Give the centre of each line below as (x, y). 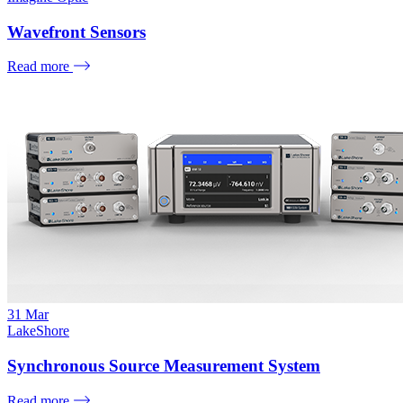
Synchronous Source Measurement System (164, 366)
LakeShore (38, 331)
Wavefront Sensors (76, 31)
